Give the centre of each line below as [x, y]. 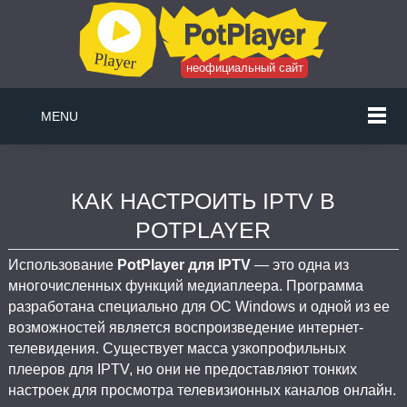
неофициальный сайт [244, 67]
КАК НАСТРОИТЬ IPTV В [203, 201]
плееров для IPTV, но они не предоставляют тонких [182, 369]
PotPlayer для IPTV [184, 265]
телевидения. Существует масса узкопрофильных [177, 348]
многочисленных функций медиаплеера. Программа [185, 286]
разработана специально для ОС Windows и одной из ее [199, 307]
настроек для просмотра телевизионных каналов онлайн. [202, 390]
